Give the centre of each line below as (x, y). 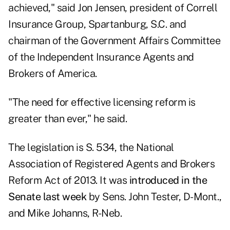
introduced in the (168, 180)
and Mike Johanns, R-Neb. (65, 213)
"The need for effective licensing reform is (102, 102)
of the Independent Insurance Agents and (101, 57)
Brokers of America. (53, 74)
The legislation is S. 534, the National (91, 148)
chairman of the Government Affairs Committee (114, 41)
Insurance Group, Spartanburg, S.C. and (97, 24)
